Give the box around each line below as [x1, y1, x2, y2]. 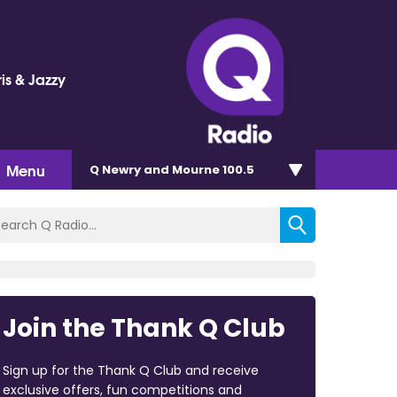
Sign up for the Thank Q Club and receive [2, 361, 259, 379]
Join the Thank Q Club [2, 310, 285, 346]
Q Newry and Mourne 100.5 [90, 160, 254, 178]
